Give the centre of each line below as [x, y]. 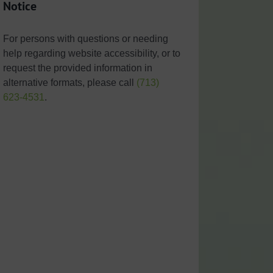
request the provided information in [77, 68]
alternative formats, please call [69, 82]
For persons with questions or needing [85, 38]
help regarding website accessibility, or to [91, 53]
